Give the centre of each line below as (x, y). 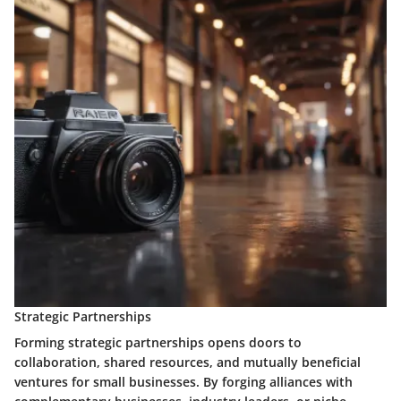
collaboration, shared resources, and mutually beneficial (188, 363)
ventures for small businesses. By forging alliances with (183, 382)
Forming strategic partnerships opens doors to (158, 343)
